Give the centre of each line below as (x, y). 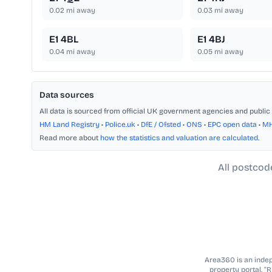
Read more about (70, 138)
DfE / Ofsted (161, 125)
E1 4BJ (211, 39)
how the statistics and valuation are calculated (179, 138)
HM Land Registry (70, 125)
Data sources (67, 95)
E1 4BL (64, 39)
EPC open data (232, 125)
